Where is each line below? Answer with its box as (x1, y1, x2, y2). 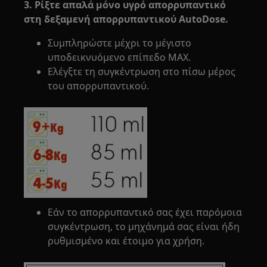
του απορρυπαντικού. (48, 79, 150, 92)
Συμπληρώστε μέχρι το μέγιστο (48, 36, 192, 49)
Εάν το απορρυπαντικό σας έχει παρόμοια (48, 206, 243, 219)
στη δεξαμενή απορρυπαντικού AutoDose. (24, 13, 229, 26)
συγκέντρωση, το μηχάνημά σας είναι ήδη (48, 220, 240, 233)
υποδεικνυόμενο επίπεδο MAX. (48, 51, 191, 64)
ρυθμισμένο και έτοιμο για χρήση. (48, 234, 205, 247)
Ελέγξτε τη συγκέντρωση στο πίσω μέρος (48, 65, 236, 78)
